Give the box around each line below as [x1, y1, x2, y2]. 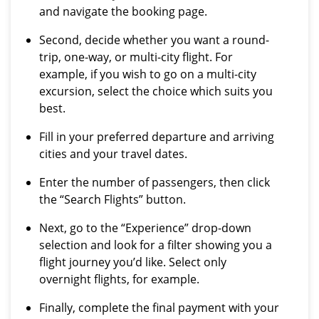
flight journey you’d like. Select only [39, 254, 226, 270]
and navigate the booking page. [39, 4, 207, 19]
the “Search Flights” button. [39, 192, 186, 207]
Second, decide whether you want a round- [39, 32, 269, 48]
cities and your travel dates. [39, 146, 187, 162]
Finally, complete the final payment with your [39, 300, 279, 315]
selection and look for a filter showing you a [39, 237, 272, 253]
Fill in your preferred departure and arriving [39, 129, 274, 145]
